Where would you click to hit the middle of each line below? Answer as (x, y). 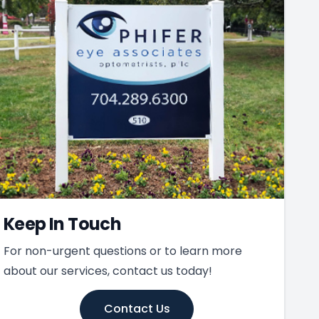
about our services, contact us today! (108, 271)
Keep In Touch (63, 224)
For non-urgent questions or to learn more (123, 251)
